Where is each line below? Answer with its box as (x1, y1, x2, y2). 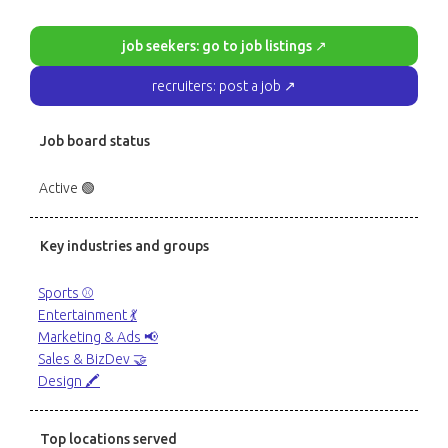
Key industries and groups (40, 238, 209, 254)
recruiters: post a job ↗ (152, 78, 296, 94)
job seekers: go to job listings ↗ (121, 38, 327, 54)
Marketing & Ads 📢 (38, 329, 158, 345)
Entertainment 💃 (38, 307, 137, 323)
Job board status (40, 133, 150, 149)
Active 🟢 (39, 180, 95, 196)
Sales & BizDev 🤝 (38, 351, 147, 367)
